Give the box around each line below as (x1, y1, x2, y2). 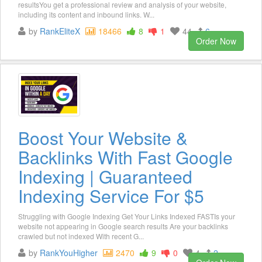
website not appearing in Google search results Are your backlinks (18, 220, 228, 231)
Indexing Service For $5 (18, 182, 204, 208)
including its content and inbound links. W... (18, 9, 154, 19)
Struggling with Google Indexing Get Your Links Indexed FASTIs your (18, 211, 235, 221)
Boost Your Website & (18, 125, 188, 150)
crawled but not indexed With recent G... (18, 230, 144, 241)
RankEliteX (40, 25, 80, 37)
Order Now (196, 35, 236, 47)
